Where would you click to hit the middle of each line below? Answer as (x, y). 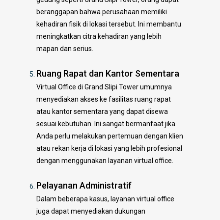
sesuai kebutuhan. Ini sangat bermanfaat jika (106, 124)
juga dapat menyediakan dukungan (91, 211)
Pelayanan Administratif (84, 185)
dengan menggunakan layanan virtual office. (105, 160)
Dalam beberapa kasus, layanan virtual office (105, 199)
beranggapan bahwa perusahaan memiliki (102, 12)
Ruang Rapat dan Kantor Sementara (108, 73)
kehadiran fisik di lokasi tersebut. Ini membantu (109, 24)
